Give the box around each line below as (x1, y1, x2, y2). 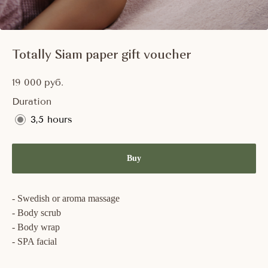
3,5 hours (31, 114, 72, 125)
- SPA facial (12, 236, 57, 246)
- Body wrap (12, 221, 60, 232)
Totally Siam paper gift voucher (12, 50, 191, 62)
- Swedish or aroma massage (12, 193, 120, 203)
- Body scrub (12, 207, 61, 218)
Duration (12, 95, 51, 107)
